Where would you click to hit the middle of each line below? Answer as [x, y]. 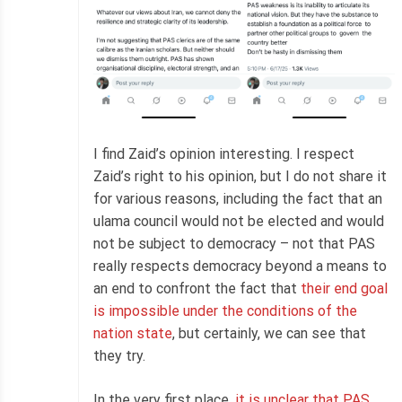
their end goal [344, 288]
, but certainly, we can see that [269, 333]
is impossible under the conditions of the [225, 310]
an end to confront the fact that [197, 288]
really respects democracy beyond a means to [240, 266]
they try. [119, 355]
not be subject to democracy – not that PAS [234, 243]
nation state [133, 333]
